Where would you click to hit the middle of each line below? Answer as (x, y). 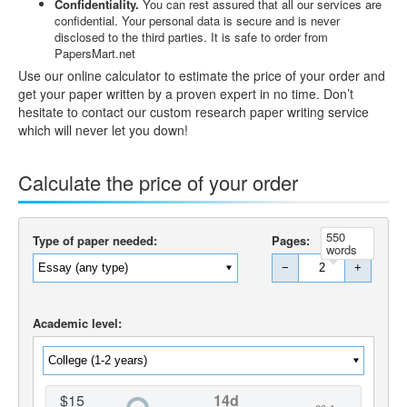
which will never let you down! (103, 129)
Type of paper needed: (95, 240)
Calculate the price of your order (158, 182)
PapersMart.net (95, 53)
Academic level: (77, 323)
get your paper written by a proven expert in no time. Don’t (186, 93)
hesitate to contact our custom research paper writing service (194, 111)
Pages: (291, 240)
